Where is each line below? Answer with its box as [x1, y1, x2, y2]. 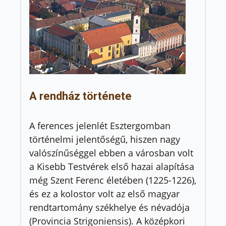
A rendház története [29, 90, 132, 103]
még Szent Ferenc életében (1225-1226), [29, 174, 196, 186]
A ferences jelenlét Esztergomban [29, 119, 171, 132]
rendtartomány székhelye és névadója [29, 201, 190, 213]
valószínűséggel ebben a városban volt [29, 146, 193, 159]
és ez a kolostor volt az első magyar [29, 187, 180, 200]
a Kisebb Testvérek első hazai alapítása [29, 160, 194, 173]
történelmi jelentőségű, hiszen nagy [29, 133, 180, 145]
